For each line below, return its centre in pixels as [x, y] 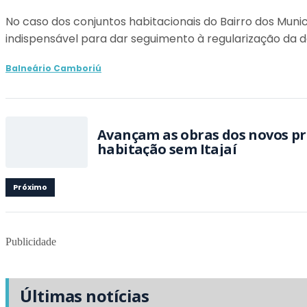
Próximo [30, 187]
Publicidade [31, 242]
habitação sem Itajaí [167, 149]
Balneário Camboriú [53, 68]
